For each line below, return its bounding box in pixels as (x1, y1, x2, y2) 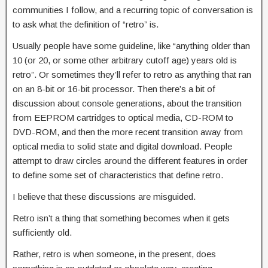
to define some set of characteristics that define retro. (13, 170, 223, 180)
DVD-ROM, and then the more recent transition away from (13, 127, 243, 137)
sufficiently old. (13, 227, 72, 237)
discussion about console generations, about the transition (13, 98, 242, 108)
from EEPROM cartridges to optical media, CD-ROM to (13, 112, 233, 123)
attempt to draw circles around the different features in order (13, 156, 248, 166)
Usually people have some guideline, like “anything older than (13, 41, 250, 51)
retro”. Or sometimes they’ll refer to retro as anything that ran (13, 69, 251, 80)
